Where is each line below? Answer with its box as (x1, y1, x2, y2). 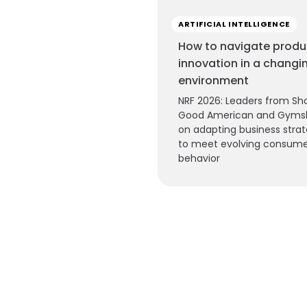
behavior (178, 151, 220, 166)
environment (178, 73, 249, 89)
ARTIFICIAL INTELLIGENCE (178, 19, 290, 30)
